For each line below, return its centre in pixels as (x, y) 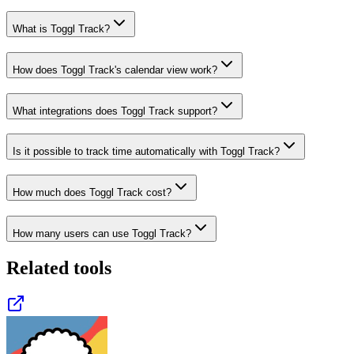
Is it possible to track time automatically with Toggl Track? (146, 152)
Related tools (59, 267)
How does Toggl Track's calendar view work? (115, 70)
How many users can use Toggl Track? (102, 233)
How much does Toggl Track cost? (92, 192)
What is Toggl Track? (61, 29)
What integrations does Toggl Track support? (115, 111)
